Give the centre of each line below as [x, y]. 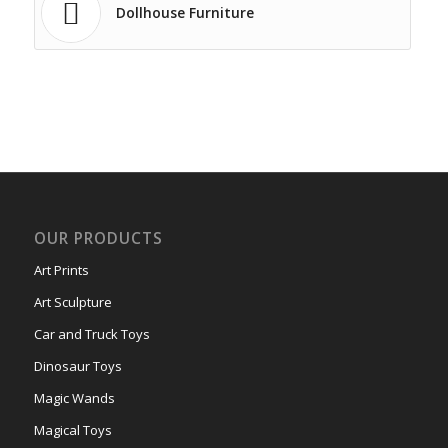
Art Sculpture [72, 302]
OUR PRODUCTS [98, 239]
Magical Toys [72, 430]
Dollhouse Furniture [184, 13]
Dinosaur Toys [77, 366]
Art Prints [61, 270]
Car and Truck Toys [91, 334]
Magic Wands [74, 398]
